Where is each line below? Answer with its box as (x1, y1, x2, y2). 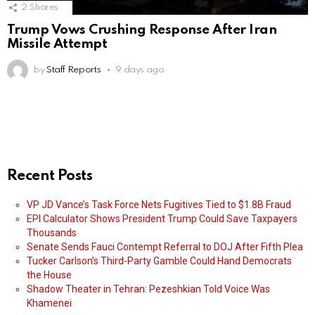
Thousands (27, 227, 77, 239)
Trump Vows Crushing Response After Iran (7, 23, 277, 37)
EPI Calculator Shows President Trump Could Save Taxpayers (27, 213, 297, 225)
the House (27, 269, 72, 281)
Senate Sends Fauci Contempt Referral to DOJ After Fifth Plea (27, 241, 303, 253)
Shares (30, 3, 59, 13)
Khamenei (27, 297, 72, 309)
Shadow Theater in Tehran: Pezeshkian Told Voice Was (27, 283, 270, 295)
